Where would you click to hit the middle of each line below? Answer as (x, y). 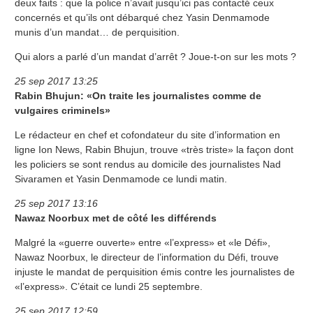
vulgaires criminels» (63, 111)
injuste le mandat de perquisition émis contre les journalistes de (155, 272)
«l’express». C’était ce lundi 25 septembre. (109, 287)
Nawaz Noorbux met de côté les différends (116, 218)
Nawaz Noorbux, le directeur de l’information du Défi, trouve (147, 257)
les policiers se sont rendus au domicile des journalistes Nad (148, 165)
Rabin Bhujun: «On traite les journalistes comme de (138, 96)
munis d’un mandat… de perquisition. (97, 32)
